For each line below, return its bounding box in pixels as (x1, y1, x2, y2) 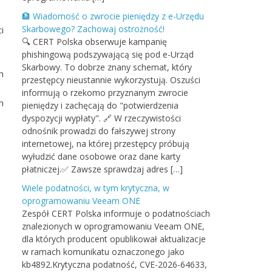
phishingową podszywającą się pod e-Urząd (22, 49, 194, 60)
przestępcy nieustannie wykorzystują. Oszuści (22, 74, 200, 86)
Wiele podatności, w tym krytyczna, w (22, 182, 169, 194)
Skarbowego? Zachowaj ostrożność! (22, 23, 165, 35)
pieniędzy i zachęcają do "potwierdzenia (22, 100, 178, 111)
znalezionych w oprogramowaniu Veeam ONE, (22, 220, 205, 232)
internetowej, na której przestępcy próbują (22, 138, 189, 149)
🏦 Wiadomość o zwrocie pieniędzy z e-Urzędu (22, 10, 204, 22)
